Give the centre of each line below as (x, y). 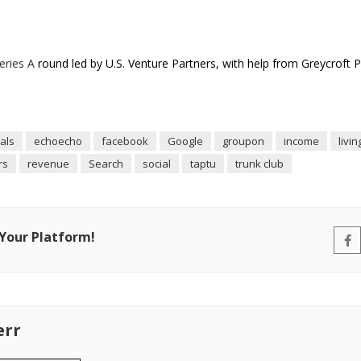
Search (106, 164)
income (301, 141)
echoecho (58, 141)
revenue (48, 164)
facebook (125, 141)
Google (185, 141)
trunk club (259, 164)
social (157, 164)
